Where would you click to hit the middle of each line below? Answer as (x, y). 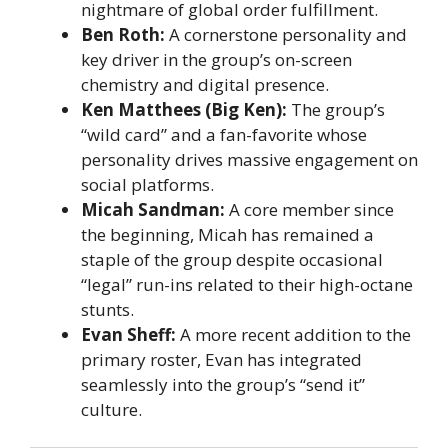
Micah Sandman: (153, 209)
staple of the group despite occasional (232, 259)
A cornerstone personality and (286, 34)
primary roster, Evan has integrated (221, 359)
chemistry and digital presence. (205, 84)
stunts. (107, 309)
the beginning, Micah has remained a (227, 234)
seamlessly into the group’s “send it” (223, 384)
